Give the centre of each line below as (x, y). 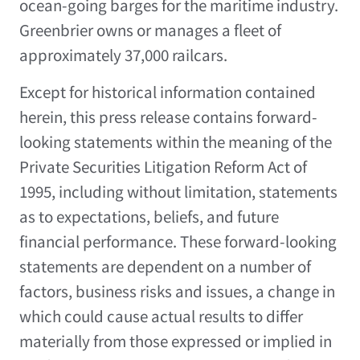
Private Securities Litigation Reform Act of (163, 167)
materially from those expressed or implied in (176, 341)
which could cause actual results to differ (161, 316)
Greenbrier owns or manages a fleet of (150, 30)
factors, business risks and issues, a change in (177, 291)
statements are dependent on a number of (165, 266)
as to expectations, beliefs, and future (149, 217)
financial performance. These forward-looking (178, 241)
